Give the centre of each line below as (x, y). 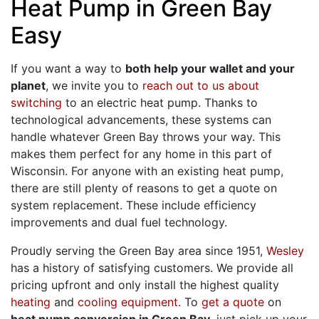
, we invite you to (94, 85)
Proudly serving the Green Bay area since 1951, (138, 251)
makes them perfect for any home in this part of (141, 154)
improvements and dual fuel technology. (119, 222)
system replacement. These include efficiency (134, 205)
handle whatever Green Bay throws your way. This (146, 137)
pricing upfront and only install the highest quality (145, 285)
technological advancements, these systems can (141, 120)
